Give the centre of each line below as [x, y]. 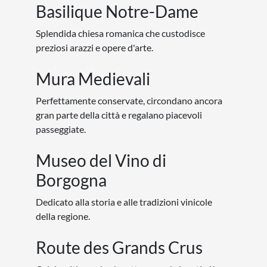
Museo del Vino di [101, 160]
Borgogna [71, 180]
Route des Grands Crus [119, 247]
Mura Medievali [93, 79]
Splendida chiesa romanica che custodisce [120, 33]
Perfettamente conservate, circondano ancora [129, 100]
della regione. [63, 216]
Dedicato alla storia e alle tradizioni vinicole [124, 202]
